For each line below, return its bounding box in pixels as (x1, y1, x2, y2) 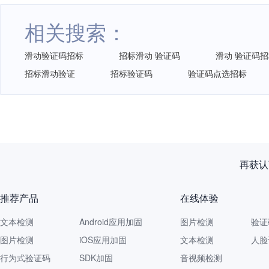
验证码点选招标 (188, 67, 247, 79)
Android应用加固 (79, 216, 142, 228)
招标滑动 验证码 (119, 49, 180, 61)
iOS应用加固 (79, 234, 127, 246)
